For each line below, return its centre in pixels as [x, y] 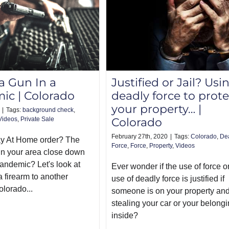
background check [48, 110]
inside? [125, 216]
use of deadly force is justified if [168, 179]
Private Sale [37, 119]
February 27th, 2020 [140, 137]
